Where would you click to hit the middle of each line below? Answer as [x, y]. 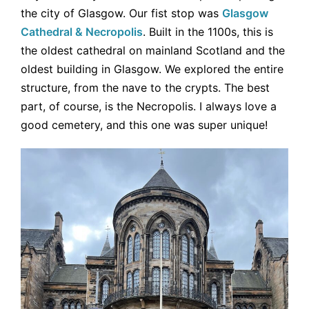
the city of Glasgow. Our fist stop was [121, 13]
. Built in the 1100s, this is [208, 31]
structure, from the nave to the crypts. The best [145, 87]
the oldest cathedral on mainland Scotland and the [153, 50]
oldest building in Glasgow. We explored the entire [152, 69]
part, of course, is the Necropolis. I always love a [149, 106]
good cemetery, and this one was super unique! [144, 124]
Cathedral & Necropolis [82, 31]
